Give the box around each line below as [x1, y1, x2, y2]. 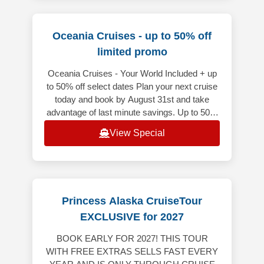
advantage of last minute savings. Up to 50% [47, 107, 217, 118]
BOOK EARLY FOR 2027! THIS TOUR [56, 233, 208, 244]
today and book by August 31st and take [55, 94, 209, 105]
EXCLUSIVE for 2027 [80, 211, 184, 223]
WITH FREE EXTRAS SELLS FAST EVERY [46, 246, 218, 257]
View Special [110, 128, 165, 138]
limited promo [97, 46, 167, 58]
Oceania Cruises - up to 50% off [52, 30, 212, 42]
